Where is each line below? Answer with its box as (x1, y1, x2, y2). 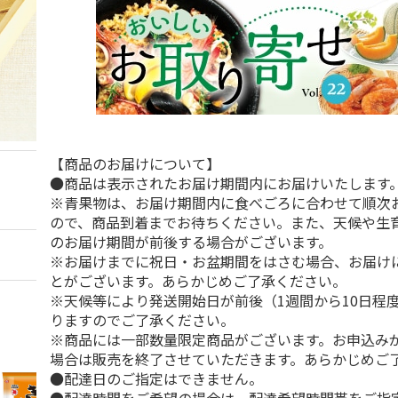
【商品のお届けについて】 (50, 153, 221, 174)
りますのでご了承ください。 (50, 309, 235, 330)
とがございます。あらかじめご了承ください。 (50, 270, 347, 291)
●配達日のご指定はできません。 (50, 368, 264, 389)
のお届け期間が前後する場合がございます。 (50, 231, 333, 252)
